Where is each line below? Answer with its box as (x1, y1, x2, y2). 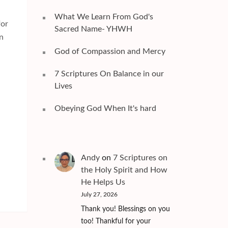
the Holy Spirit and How (80, 165, 167, 174)
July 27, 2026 (80, 191, 118, 197)
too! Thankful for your (80, 217, 151, 225)
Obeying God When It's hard (54, 104, 156, 112)
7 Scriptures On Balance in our (54, 69, 164, 78)
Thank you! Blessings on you (80, 205, 170, 213)
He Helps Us (80, 178, 125, 186)
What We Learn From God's (54, 12, 153, 21)
